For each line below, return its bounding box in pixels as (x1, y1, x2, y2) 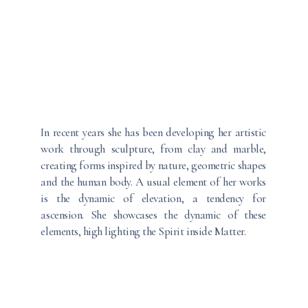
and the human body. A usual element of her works (41, 175, 266, 189)
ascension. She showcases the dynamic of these (41, 208, 266, 222)
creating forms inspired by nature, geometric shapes (41, 158, 266, 173)
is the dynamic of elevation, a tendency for (41, 191, 266, 206)
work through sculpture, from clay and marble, (41, 142, 266, 156)
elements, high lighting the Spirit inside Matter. (41, 224, 246, 239)
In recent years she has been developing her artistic (41, 125, 266, 140)
